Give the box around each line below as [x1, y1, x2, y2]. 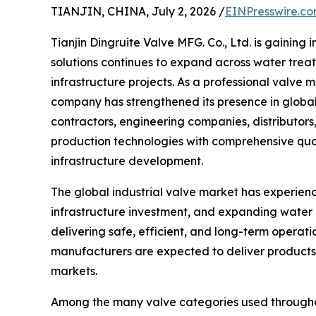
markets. [51, 264, 97, 278]
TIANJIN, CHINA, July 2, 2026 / [51, 4, 225, 18]
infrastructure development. [51, 154, 203, 168]
